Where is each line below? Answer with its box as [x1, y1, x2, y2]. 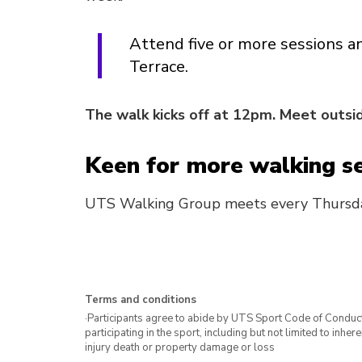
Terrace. [129, 56, 188, 78]
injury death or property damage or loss [85, 340, 275, 355]
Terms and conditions [85, 293, 196, 307]
